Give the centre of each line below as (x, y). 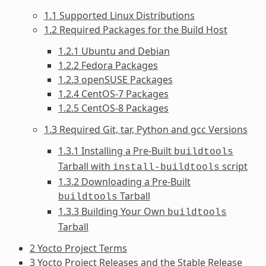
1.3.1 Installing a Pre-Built (116, 151)
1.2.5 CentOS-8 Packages (113, 108)
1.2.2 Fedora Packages (108, 65)
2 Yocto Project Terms (78, 248)
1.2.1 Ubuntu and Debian (114, 51)
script (233, 166)
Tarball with (85, 166)
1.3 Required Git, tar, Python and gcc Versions (145, 129)
